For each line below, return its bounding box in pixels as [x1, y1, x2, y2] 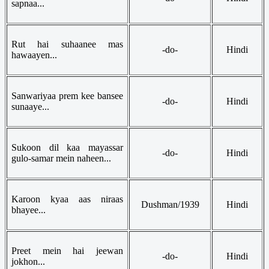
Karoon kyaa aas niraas [11, 193, 123, 204]
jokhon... [11, 256, 45, 267]
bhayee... [11, 204, 46, 215]
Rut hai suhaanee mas [11, 38, 123, 49]
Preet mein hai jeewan [11, 245, 123, 256]
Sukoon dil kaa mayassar [11, 142, 123, 153]
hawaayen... [11, 49, 57, 60]
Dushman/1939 [141, 199, 199, 210]
